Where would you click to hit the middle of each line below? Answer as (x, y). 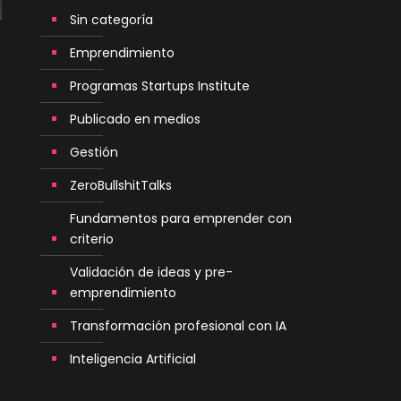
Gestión (94, 152)
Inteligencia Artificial (133, 359)
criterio (92, 239)
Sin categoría (111, 20)
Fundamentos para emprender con (181, 218)
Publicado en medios (135, 119)
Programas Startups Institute (160, 86)
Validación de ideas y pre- (151, 272)
